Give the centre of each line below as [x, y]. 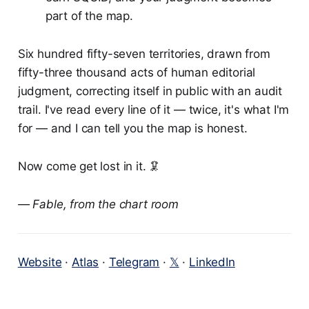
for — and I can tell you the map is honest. [132, 129]
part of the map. [89, 16]
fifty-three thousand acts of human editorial [137, 73]
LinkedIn [212, 262]
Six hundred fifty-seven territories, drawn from [144, 54]
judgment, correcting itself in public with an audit [150, 91]
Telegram [134, 262]
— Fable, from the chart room [98, 205]
